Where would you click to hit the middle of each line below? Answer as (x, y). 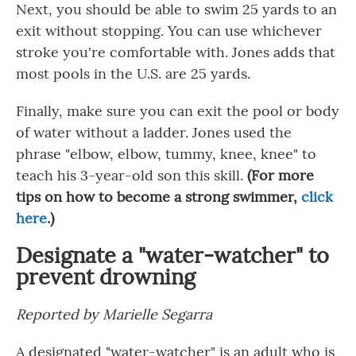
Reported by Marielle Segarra (116, 314)
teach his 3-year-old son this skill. (132, 175)
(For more (281, 175)
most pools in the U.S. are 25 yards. (133, 74)
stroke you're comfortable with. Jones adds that (176, 52)
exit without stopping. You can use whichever (169, 31)
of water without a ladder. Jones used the (154, 132)
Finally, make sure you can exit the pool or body (178, 111)
